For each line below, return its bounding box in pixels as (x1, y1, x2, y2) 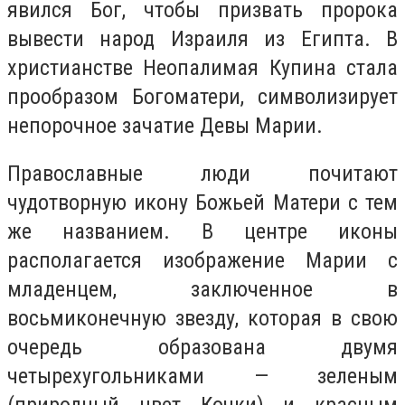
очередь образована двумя (7, 334, 398, 361)
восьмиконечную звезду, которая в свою (7, 306, 398, 332)
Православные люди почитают (7, 161, 398, 187)
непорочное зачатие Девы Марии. (7, 112, 323, 138)
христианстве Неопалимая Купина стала (7, 54, 398, 80)
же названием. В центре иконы (7, 219, 398, 245)
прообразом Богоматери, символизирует (7, 83, 398, 109)
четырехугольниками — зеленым (7, 363, 398, 390)
